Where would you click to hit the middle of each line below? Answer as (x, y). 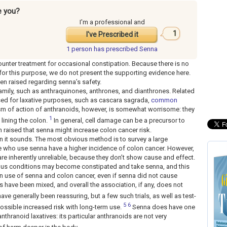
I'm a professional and (112, 22)
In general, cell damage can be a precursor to (119, 121)
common (164, 100)
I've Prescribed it (112, 35)
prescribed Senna (132, 49)
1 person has (86, 49)
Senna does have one (163, 207)
